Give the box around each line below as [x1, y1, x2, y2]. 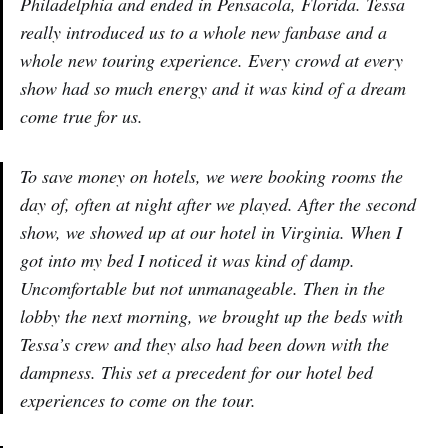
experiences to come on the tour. [20, 388, 256, 413]
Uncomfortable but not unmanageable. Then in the [20, 276, 385, 301]
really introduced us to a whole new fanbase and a [20, 20, 387, 45]
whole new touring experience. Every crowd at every [20, 48, 403, 73]
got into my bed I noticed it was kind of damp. [20, 248, 355, 273]
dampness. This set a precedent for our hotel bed [20, 360, 373, 385]
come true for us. [20, 104, 143, 129]
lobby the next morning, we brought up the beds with [20, 304, 403, 329]
